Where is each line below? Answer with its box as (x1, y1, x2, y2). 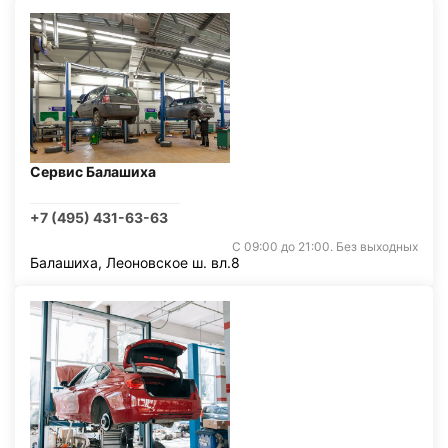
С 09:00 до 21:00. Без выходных (232, 239, 418, 254)
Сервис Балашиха (30, 163, 156, 180)
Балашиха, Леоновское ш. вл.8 (30, 254, 240, 271)
